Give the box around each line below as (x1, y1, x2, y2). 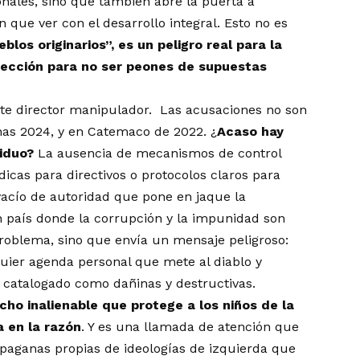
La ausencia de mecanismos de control (34, 145, 282, 162)
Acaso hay (217, 124, 284, 140)
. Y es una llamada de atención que (81, 319, 300, 335)
